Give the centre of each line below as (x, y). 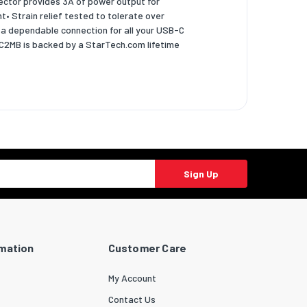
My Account (132, 278)
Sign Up (201, 173)
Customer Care (147, 247)
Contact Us (132, 299)
